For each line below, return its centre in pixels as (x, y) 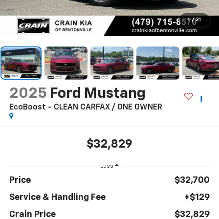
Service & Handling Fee (57, 198)
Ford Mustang (98, 94)
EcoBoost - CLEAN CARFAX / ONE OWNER (86, 107)
